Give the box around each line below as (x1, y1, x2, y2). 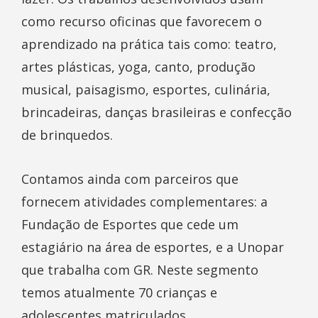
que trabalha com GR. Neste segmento (21, 261, 258, 279)
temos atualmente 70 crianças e (21, 284, 217, 302)
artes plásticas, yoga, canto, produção (21, 58, 256, 76)
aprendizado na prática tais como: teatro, (21, 35, 277, 53)
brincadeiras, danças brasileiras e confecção (21, 104, 292, 121)
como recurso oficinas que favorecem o (21, 13, 262, 31)
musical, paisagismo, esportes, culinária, (21, 81, 270, 99)
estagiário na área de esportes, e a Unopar (21, 238, 284, 256)
